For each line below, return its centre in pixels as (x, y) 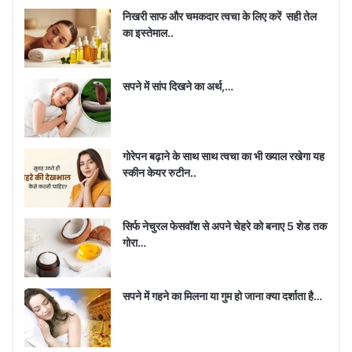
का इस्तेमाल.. (148, 33)
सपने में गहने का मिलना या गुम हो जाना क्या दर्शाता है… (222, 296)
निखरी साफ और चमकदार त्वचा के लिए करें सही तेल (220, 16)
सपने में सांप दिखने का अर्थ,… (178, 86)
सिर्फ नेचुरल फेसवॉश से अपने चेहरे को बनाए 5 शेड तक (225, 226)
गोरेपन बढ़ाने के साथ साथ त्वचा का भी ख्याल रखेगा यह (224, 156)
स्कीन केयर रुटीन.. (159, 173)
